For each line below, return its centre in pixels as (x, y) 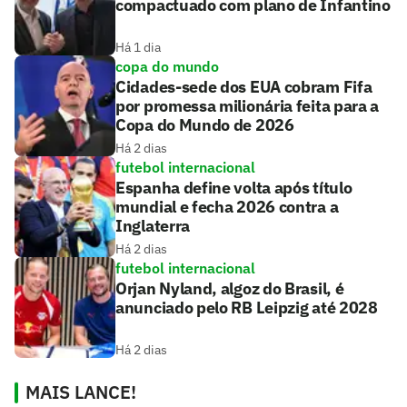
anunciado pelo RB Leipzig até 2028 (247, 307)
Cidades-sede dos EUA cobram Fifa (244, 86)
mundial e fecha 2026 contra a (227, 206)
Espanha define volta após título (234, 187)
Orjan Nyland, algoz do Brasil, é (230, 288)
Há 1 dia (138, 47)
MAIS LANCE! (81, 392)
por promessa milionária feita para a (248, 105)
